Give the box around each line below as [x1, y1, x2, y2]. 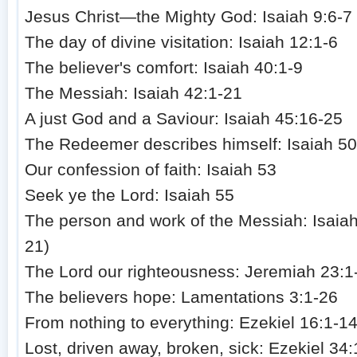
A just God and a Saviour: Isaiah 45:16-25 [25, 109, 343, 128]
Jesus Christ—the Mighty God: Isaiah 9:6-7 [25, 7, 353, 26]
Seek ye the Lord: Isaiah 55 [25, 186, 235, 205]
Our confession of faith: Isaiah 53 [25, 160, 277, 179]
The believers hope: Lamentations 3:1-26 [25, 288, 339, 307]
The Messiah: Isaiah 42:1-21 [25, 84, 243, 103]
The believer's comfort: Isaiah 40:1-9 [25, 58, 304, 77]
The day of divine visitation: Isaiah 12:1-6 [25, 33, 339, 52]
